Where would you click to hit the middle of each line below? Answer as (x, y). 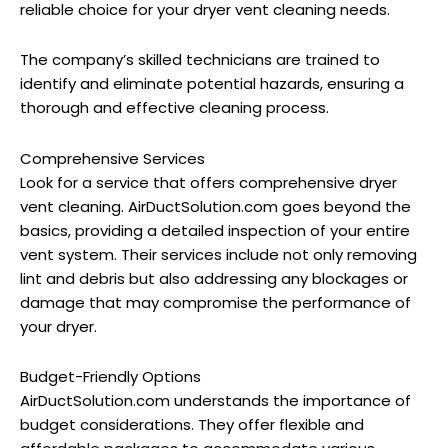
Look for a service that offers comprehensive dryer (208, 182)
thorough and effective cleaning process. (174, 108)
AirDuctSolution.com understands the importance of (215, 400)
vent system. (68, 254)
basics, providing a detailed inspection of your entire (215, 230)
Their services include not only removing (267, 254)
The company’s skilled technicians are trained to (200, 60)
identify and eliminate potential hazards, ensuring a (212, 84)
